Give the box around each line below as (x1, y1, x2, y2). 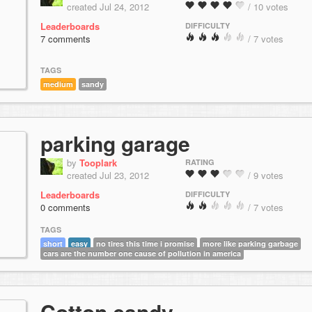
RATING (185, 157, 214, 167)
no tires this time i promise (96, 238, 194, 249)
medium (43, 79, 73, 90)
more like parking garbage (203, 238, 298, 249)
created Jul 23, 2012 (67, 169, 149, 182)
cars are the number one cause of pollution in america (43, 248, 241, 258)
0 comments (40, 201, 91, 214)
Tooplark (79, 156, 117, 169)
